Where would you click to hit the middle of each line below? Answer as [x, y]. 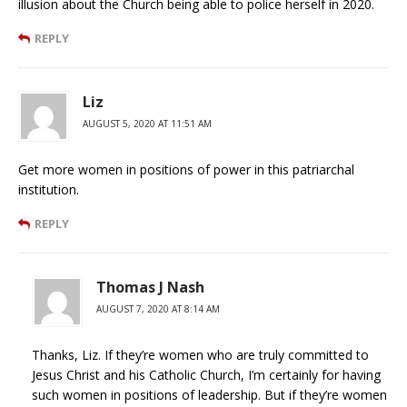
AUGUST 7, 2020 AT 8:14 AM [158, 309]
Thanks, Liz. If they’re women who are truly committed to [200, 355]
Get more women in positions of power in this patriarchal [186, 170]
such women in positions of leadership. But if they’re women [209, 395]
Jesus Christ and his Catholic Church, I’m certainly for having [206, 375]
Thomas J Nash [150, 288]
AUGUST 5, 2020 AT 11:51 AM [147, 124]
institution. [49, 190]
